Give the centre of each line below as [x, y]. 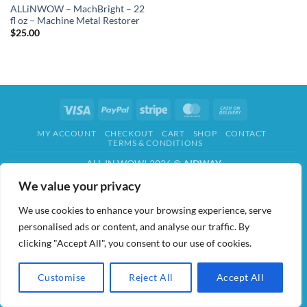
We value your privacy [80, 186]
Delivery [261, 140]
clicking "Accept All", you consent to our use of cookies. [135, 243]
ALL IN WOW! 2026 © [134, 164]
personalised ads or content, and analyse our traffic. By [134, 226]
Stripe [179, 108]
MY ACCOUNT [67, 134]
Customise [61, 277]
